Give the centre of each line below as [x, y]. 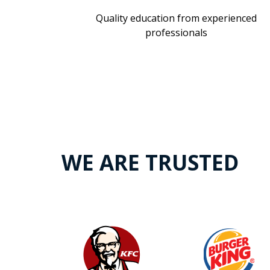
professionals [176, 33]
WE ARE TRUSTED [150, 162]
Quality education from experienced [176, 18]
